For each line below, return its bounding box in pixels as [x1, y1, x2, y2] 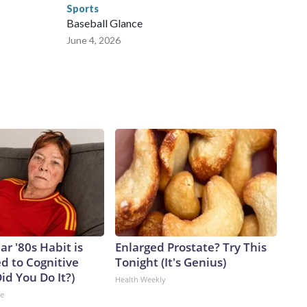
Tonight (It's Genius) [115, 254, 226, 271]
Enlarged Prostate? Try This [115, 239, 267, 256]
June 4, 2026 [66, 34, 121, 47]
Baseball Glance [66, 16, 143, 30]
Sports [66, 3, 99, 15]
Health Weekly [115, 274, 166, 285]
